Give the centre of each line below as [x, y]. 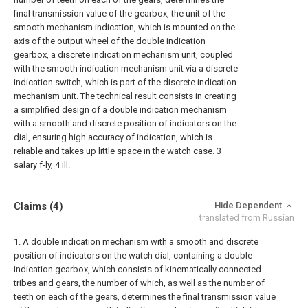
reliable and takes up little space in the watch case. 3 [118, 151]
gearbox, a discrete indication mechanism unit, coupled [123, 55]
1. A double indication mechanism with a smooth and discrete [136, 242]
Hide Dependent [249, 205]
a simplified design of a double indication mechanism [120, 110]
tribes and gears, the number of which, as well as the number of [139, 283]
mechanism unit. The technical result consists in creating [125, 96]
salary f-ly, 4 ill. [42, 165]
